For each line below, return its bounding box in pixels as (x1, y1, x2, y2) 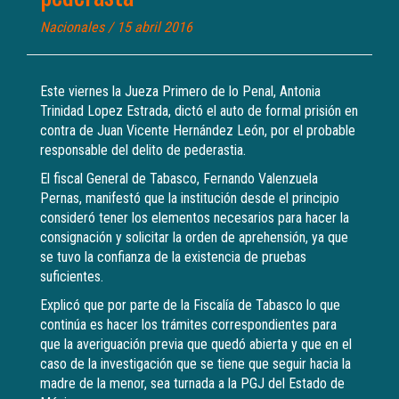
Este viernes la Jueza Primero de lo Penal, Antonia (40, 83, 321, 100)
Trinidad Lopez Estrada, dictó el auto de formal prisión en (40, 102, 358, 119)
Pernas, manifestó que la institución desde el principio (40, 190, 339, 207)
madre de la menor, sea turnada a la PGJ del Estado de (40, 375, 345, 392)
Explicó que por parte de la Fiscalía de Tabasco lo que (40, 297, 340, 313)
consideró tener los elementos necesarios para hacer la (40, 209, 349, 226)
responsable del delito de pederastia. (40, 142, 246, 159)
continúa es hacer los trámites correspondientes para (40, 316, 337, 333)
